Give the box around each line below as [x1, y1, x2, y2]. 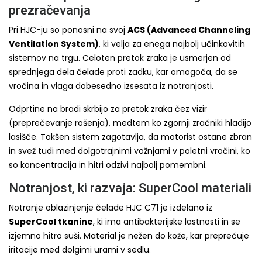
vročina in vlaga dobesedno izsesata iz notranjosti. [9, 80, 213, 92]
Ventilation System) [9, 38, 99, 50]
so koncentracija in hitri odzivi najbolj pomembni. [9, 159, 207, 171]
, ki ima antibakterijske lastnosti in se [93, 216, 240, 227]
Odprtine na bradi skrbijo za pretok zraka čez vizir [9, 103, 207, 115]
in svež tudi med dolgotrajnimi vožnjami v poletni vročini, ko [9, 145, 250, 157]
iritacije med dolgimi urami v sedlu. [9, 244, 151, 256]
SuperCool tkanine [9, 216, 93, 227]
